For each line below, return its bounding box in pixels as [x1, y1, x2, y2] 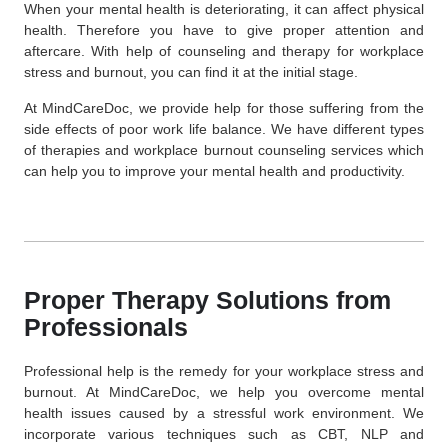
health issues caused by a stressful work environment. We [24, 405, 424, 422]
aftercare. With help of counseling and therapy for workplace [24, 43, 424, 60]
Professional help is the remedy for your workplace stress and [24, 363, 424, 380]
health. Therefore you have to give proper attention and [24, 22, 424, 39]
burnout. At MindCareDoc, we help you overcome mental [24, 384, 424, 401]
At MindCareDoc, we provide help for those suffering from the [24, 99, 424, 116]
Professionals [24, 313, 188, 342]
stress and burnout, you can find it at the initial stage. [24, 64, 362, 81]
